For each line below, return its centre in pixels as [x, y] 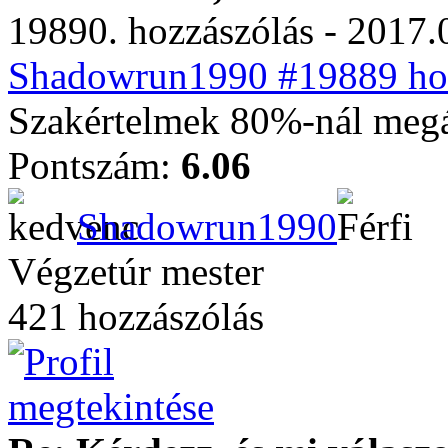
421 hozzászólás [136, 316]
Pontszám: [94, 165]
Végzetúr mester [136, 271]
